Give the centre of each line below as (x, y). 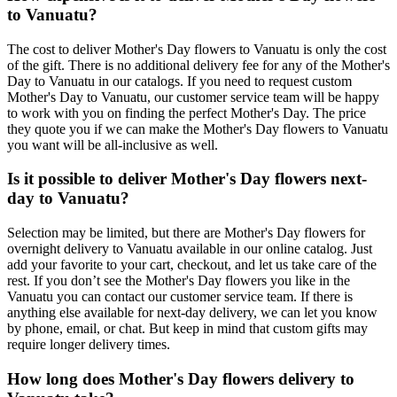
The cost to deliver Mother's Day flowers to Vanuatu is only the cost (197, 49)
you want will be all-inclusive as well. (113, 144)
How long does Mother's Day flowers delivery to (181, 378)
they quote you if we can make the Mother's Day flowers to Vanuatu (198, 128)
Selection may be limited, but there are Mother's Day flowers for (186, 232)
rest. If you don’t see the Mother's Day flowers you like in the (179, 280)
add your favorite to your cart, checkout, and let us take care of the (192, 264)
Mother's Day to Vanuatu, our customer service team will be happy (193, 97)
